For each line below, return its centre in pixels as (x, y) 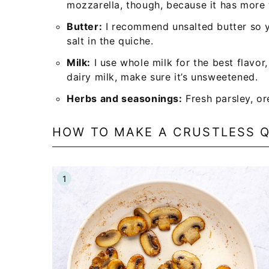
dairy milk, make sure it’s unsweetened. (162, 77)
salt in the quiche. (110, 41)
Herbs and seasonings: (125, 98)
